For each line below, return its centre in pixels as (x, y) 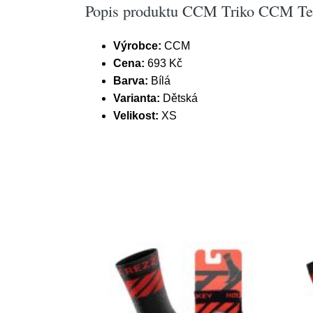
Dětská (180, 98)
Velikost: (137, 116)
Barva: (132, 81)
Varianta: (138, 98)
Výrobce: (137, 46)
